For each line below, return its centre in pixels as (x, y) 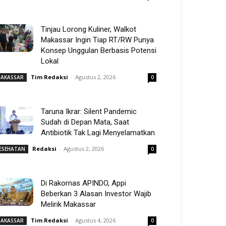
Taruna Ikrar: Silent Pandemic (89, 111)
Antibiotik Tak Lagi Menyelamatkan (98, 133)
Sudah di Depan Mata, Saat (85, 122)
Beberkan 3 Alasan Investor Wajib (96, 194)
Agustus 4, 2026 (95, 220)
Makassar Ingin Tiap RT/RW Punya (97, 40)
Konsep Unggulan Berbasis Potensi (99, 50)
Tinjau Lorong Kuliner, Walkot (89, 29)
